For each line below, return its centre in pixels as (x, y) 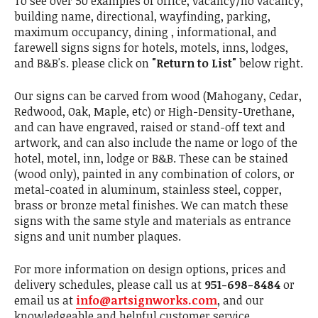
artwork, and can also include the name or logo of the (156, 143)
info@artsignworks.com (147, 300)
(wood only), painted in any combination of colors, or (154, 174)
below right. (271, 63)
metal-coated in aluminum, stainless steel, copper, (148, 190)
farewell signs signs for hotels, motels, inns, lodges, (151, 48)
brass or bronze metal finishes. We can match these (151, 205)
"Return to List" (196, 63)
